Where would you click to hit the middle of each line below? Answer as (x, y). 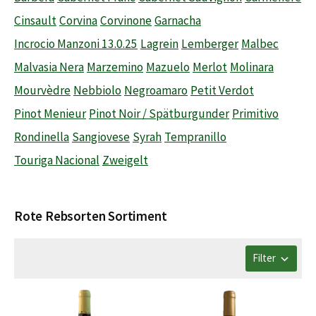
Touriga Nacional (57, 160)
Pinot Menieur (50, 114)
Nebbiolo (97, 91)
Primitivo (255, 114)
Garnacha (178, 21)
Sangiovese (101, 137)
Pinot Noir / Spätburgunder (159, 114)
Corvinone (126, 21)
